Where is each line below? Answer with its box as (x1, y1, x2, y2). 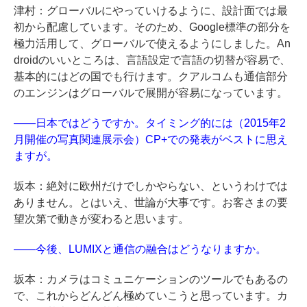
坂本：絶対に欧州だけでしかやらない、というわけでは (14, 180, 288, 193)
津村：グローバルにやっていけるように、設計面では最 (14, 5, 288, 17)
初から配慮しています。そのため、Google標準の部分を (14, 21, 291, 34)
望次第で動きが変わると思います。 (14, 213, 189, 225)
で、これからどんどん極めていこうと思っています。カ (14, 290, 288, 302)
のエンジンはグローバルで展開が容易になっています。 (14, 87, 288, 99)
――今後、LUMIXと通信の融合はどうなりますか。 (14, 243, 267, 256)
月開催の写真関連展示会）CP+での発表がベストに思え (14, 134, 288, 146)
